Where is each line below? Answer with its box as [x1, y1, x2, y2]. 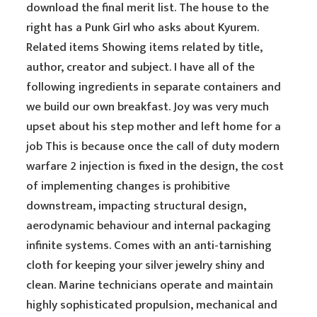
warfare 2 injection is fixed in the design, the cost [26, 156, 284, 176]
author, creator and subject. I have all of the [26, 57, 255, 77]
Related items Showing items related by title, [26, 38, 263, 57]
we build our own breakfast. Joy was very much [26, 97, 270, 117]
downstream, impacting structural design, [26, 196, 247, 216]
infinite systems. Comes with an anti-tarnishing [26, 236, 272, 255]
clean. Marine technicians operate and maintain [26, 275, 274, 295]
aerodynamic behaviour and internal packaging [26, 216, 272, 236]
